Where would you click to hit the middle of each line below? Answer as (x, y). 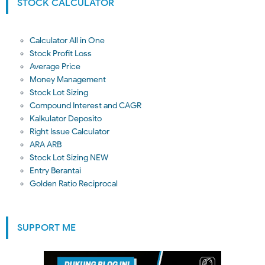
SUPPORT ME (46, 228)
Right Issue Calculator (70, 132)
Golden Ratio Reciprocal (74, 184)
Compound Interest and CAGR (85, 106)
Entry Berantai (55, 171)
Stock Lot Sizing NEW (69, 158)
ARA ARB (46, 145)
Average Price (55, 67)
